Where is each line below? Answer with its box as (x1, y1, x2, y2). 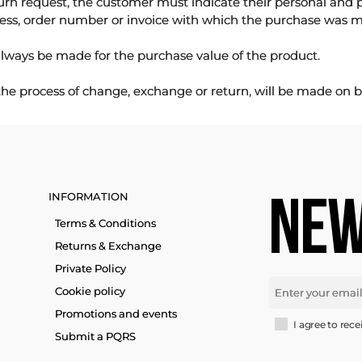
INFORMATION (48, 190, 128, 204)
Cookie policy (55, 284, 125, 298)
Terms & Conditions (55, 217, 156, 230)
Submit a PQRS (55, 330, 136, 343)
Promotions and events (55, 307, 177, 321)
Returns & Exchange (55, 239, 162, 253)
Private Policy (55, 262, 126, 276)
